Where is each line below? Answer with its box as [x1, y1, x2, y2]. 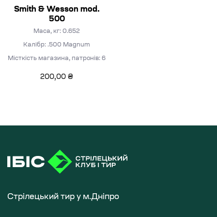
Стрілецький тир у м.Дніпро [7, 193, 119, 201]
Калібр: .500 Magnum [23, 42, 90, 48]
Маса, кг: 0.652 [33, 29, 80, 34]
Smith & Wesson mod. [14, 6, 100, 14]
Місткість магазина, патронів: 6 [8, 56, 106, 62]
